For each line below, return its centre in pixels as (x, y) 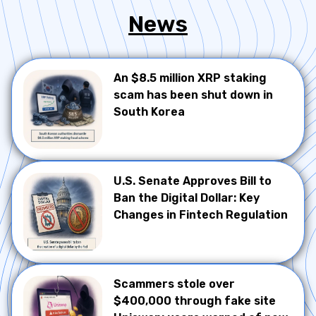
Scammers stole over (174, 284)
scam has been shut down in (193, 95)
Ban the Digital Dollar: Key (187, 198)
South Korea (149, 112)
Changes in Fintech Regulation (201, 215)
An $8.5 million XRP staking (190, 78)
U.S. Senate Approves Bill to (193, 181)
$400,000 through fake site (195, 301)
